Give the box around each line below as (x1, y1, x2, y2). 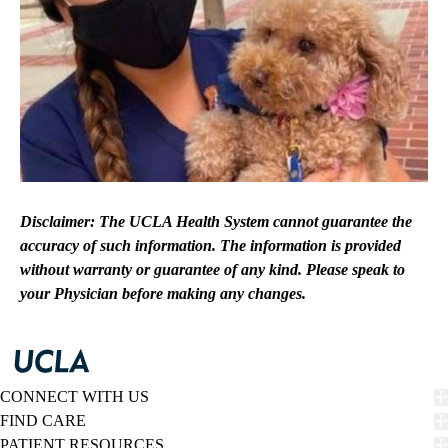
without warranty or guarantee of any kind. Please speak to (20, 261, 405, 279)
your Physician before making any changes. (20, 285, 310, 303)
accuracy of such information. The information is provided (20, 237, 401, 255)
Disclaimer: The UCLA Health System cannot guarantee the (20, 213, 412, 231)
